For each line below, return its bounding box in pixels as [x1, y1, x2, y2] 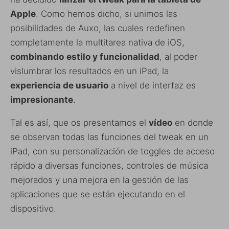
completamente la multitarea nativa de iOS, [10, 37, 185, 48]
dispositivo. [10, 203, 56, 214]
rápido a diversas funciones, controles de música [10, 160, 208, 171]
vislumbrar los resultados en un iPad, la [10, 65, 169, 76]
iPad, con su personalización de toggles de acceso [10, 146, 215, 156]
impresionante [10, 94, 73, 105]
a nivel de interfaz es [108, 80, 196, 90]
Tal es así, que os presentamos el [10, 117, 149, 128]
